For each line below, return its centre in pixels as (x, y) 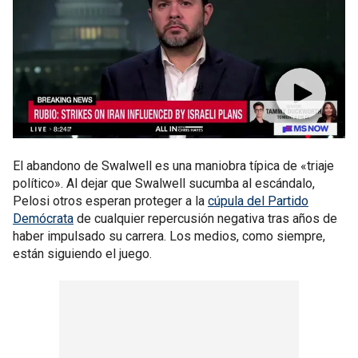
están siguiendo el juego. (82, 254)
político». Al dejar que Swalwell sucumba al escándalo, (164, 183)
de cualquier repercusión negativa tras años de (205, 219)
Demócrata (43, 219)
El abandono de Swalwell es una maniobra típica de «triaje (173, 166)
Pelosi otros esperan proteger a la (110, 201)
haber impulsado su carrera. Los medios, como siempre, (169, 236)
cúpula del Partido (258, 201)
